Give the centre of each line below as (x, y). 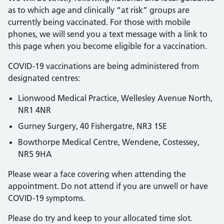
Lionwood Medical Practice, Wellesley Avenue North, (115, 98)
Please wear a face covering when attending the (97, 174)
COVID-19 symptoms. (46, 198)
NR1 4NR (34, 110)
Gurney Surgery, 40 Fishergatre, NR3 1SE (92, 126)
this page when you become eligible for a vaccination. (107, 46)
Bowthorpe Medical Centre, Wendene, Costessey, (109, 142)
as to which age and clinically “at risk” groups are (99, 10)
